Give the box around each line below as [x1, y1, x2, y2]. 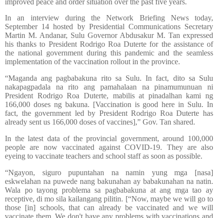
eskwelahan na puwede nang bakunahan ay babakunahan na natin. [5, 177, 213, 185]
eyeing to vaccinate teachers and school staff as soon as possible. [5, 152, 202, 161]
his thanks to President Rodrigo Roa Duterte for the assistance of [5, 40, 213, 49]
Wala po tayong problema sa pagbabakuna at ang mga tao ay [5, 185, 213, 194]
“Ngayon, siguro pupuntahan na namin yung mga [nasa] [5, 168, 213, 177]
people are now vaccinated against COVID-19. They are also [5, 143, 213, 152]
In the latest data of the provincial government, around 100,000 [5, 134, 213, 143]
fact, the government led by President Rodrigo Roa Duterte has [5, 109, 213, 118]
